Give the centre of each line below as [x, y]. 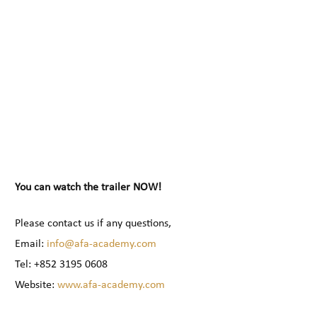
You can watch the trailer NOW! [88, 188]
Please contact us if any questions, [93, 224]
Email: [31, 244]
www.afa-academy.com [111, 286]
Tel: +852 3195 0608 [62, 265]
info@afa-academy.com [102, 244]
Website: [36, 286]
